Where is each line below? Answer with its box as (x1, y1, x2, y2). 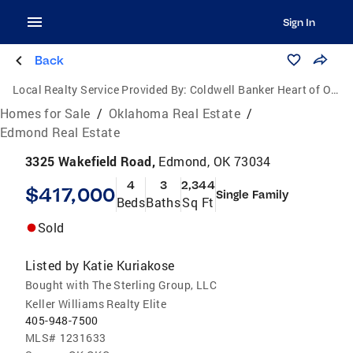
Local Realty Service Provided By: (13, 82, 188, 97)
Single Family (215, 188, 288, 202)
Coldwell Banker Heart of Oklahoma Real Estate (189, 82, 332, 97)
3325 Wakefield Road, (25, 153, 159, 169)
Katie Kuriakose (82, 257, 175, 273)
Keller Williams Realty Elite (25, 296, 167, 311)
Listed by (25, 257, 80, 273)
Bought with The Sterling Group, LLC (25, 277, 217, 292)
